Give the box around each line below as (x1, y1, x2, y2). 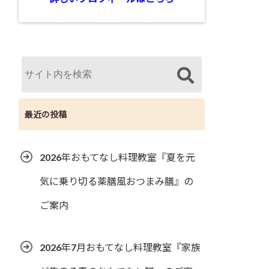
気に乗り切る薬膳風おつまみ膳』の (40, 175, 193, 187)
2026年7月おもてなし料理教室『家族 (40, 241, 201, 253)
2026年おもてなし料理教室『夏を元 (40, 151, 195, 163)
